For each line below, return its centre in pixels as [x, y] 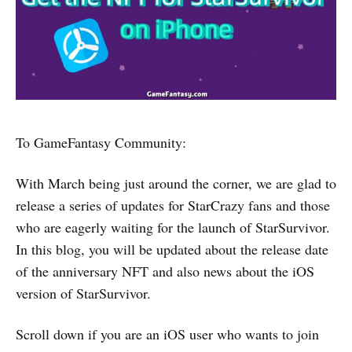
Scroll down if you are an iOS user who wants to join [167, 334]
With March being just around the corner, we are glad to [176, 183]
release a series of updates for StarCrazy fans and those [173, 205]
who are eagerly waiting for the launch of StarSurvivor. [173, 227]
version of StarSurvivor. [83, 293]
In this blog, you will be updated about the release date [172, 249]
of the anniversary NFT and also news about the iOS [165, 271]
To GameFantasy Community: [101, 142]
